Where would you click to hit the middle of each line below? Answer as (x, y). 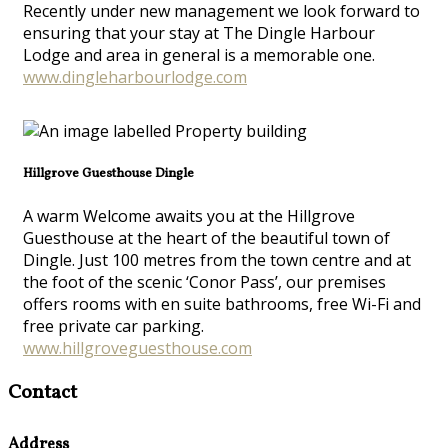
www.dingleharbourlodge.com (135, 76)
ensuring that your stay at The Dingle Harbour (199, 32)
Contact (42, 392)
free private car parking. (113, 325)
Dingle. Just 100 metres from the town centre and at (217, 259)
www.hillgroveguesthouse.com (137, 347)
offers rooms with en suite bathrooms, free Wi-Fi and (222, 303)
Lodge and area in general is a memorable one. (199, 54)
